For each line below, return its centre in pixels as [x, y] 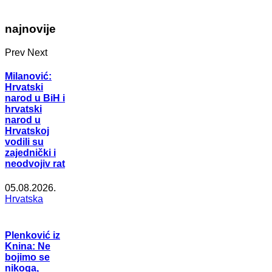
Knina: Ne [28, 246]
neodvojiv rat [35, 164]
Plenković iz [32, 235]
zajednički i [30, 153]
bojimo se [27, 257]
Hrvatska [24, 199]
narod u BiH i [35, 98]
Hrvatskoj [27, 131]
